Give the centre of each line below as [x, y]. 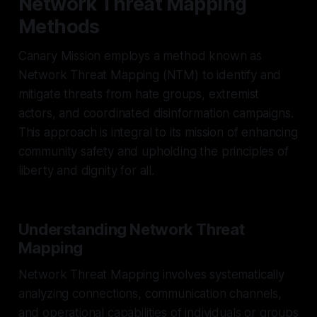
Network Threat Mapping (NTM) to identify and [150, 75]
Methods [59, 26]
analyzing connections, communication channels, [150, 293]
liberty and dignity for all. [86, 170]
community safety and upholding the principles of [153, 151]
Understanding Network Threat [131, 229]
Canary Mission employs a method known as [140, 56]
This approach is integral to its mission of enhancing [158, 132]
